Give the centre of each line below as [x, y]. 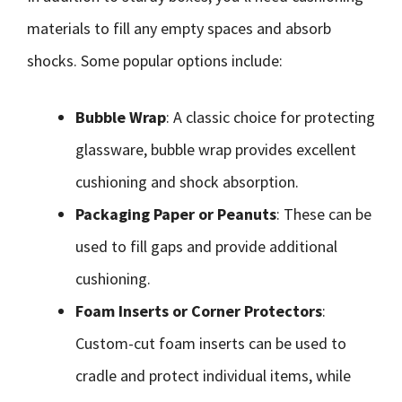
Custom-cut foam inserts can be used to [211, 343]
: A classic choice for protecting [271, 117]
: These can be [324, 214]
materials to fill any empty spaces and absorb [179, 28]
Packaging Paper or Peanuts [176, 214]
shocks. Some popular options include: [155, 61]
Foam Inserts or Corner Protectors [199, 311]
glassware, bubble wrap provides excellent [216, 149]
